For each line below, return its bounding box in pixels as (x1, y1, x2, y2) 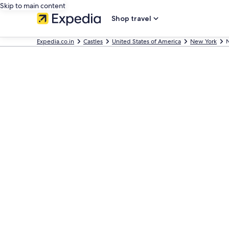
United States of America (112, 37, 181, 45)
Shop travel (111, 14, 151, 23)
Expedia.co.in (37, 37, 74, 45)
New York (190, 37, 217, 45)
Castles (83, 37, 103, 45)
